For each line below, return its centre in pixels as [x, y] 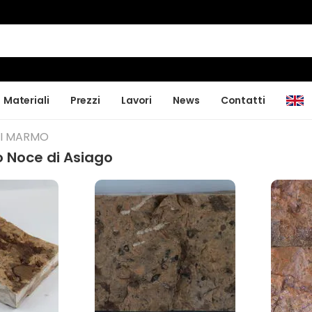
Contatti [243, 100]
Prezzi [85, 100]
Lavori [136, 100]
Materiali [26, 100]
